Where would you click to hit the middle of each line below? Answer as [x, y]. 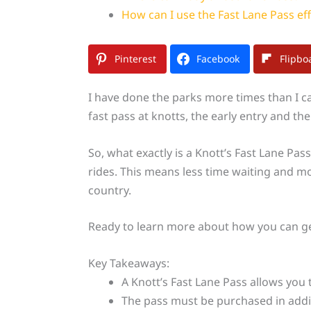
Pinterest [135, 59]
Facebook [218, 59]
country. [109, 190]
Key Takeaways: [128, 263]
